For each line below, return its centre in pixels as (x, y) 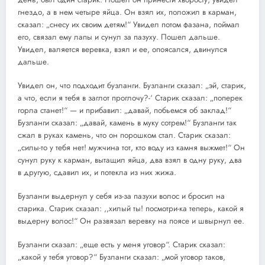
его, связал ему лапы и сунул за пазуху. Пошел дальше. (119, 37)
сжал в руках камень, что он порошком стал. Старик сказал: (124, 135)
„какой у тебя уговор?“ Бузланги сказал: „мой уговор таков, (122, 257)
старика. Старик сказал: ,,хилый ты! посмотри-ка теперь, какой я (131, 209)
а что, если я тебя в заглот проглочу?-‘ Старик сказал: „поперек (130, 98)
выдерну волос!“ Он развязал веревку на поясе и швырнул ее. (131, 221)
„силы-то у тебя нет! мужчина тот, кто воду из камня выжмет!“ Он (131, 148)
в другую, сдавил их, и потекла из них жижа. (97, 173)
